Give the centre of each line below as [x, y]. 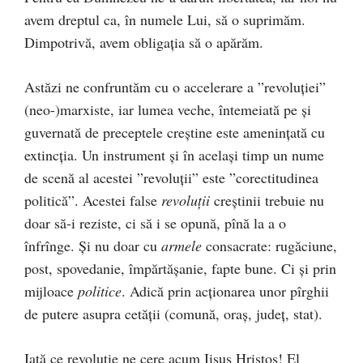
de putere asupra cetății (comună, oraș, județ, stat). [173, 314]
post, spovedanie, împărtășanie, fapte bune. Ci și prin [180, 268]
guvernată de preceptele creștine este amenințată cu [175, 132]
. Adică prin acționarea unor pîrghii [225, 291]
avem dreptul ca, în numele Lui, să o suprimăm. [165, 19]
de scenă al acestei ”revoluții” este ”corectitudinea [171, 177]
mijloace [51, 291]
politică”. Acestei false [93, 200]
